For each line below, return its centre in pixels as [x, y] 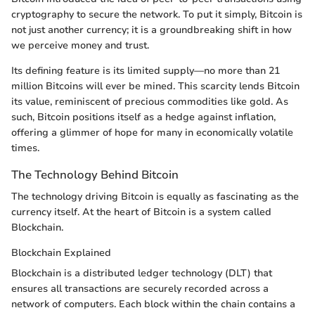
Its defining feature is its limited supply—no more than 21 [146, 71]
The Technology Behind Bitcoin [95, 175]
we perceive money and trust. [80, 46]
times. [25, 148]
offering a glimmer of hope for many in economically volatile [152, 133]
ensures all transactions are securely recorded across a [140, 289]
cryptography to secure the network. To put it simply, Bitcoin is [157, 15]
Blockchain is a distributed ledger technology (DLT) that [142, 274]
